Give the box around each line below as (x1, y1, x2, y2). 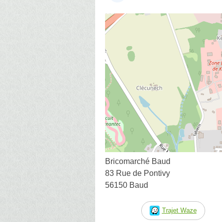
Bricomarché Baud (105, 157, 170, 166)
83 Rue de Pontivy (105, 168, 170, 177)
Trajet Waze (162, 206, 197, 214)
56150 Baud (105, 180, 148, 189)
